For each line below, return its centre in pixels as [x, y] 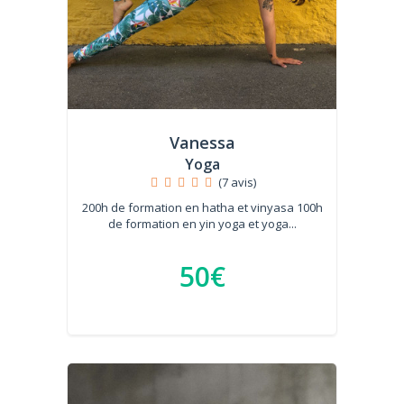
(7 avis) [237, 182]
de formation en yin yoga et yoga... [202, 224]
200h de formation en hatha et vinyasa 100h [202, 207]
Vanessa [202, 142]
